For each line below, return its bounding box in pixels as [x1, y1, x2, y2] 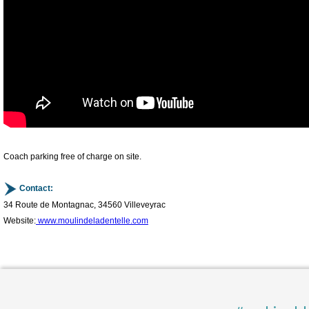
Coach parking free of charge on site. [3, 152, 141, 162]
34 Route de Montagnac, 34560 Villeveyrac [3, 200, 166, 210]
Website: [3, 216, 36, 226]
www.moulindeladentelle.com [36, 216, 148, 226]
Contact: [17, 183, 53, 194]
